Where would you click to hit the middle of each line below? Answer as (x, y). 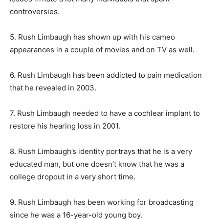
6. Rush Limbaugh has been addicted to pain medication (106, 75)
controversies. (35, 12)
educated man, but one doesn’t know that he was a (97, 164)
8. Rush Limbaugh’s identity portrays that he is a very (101, 152)
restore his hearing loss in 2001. (65, 126)
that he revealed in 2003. (53, 88)
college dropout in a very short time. (73, 177)
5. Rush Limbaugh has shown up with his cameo (92, 37)
